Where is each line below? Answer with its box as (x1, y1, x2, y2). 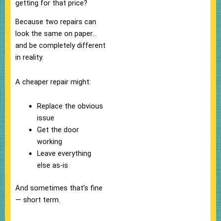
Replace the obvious (37, 102, 103, 111)
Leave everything (37, 149, 91, 158)
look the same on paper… (15, 29, 97, 38)
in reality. (15, 53, 43, 62)
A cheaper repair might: (15, 77, 91, 86)
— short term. (15, 195, 60, 205)
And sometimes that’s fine (15, 184, 103, 193)
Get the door (37, 125, 79, 135)
